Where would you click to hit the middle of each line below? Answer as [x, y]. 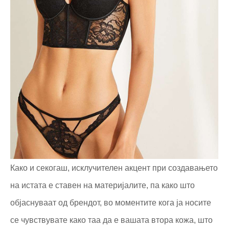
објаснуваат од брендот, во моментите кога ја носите [111, 202]
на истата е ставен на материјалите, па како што [102, 185]
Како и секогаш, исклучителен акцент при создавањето [114, 168]
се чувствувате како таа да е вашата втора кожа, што [111, 220]
